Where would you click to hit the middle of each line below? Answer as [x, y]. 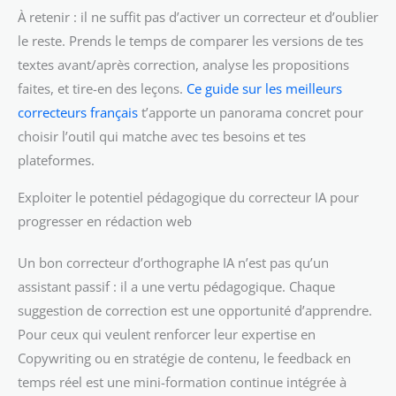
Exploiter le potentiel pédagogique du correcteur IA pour [188, 197]
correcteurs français [78, 113]
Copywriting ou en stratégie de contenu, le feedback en [184, 358]
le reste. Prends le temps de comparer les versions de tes [190, 41]
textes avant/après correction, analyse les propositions [183, 65]
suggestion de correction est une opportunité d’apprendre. [195, 310]
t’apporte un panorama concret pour [251, 113]
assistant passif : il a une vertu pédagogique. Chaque [176, 286]
